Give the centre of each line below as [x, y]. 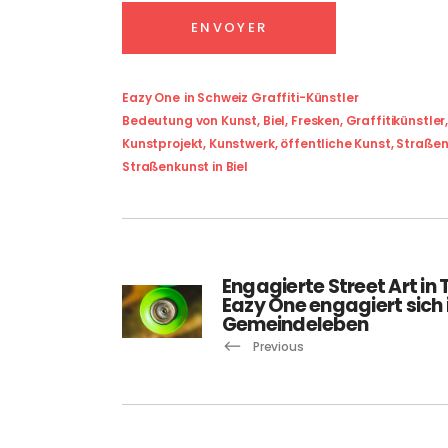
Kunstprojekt [163, 143]
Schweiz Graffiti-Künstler [278, 97]
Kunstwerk [241, 143]
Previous [278, 346]
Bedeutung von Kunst [190, 120]
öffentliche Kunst [335, 143]
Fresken [315, 120]
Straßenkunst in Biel [185, 166]
